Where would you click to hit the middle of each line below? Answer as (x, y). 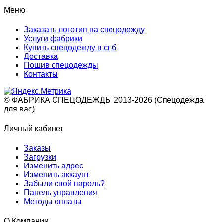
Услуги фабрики (53, 39)
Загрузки (40, 157)
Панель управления (60, 192)
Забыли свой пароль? (64, 183)
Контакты (41, 74)
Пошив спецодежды (61, 65)
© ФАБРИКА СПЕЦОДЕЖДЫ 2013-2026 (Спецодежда (104, 100)
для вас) (19, 109)
